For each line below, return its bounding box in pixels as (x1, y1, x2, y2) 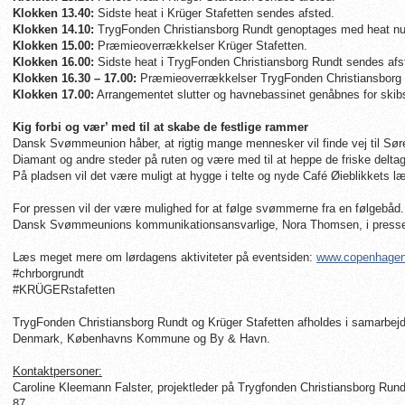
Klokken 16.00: (13, 55, 94, 69)
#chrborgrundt (13, 267, 84, 280)
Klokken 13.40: (13, 6, 94, 20)
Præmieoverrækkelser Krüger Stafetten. (94, 39, 307, 52)
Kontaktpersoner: (13, 364, 102, 378)
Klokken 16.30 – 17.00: (13, 71, 137, 85)
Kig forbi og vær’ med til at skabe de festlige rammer (13, 120, 308, 134)
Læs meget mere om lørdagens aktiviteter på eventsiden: (13, 250, 316, 264)
